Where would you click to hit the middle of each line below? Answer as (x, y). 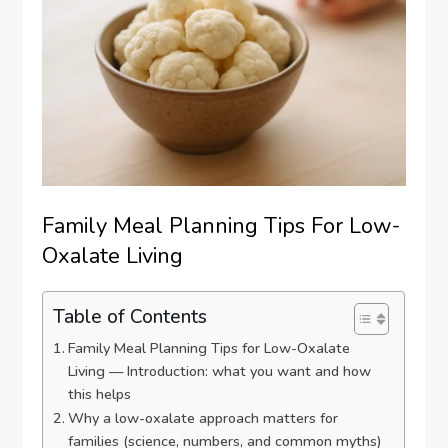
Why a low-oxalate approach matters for (203, 418)
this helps (100, 394)
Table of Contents (130, 316)
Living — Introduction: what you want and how (220, 371)
